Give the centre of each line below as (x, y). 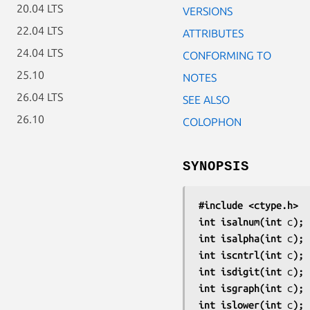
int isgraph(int (243, 288)
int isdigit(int (243, 271)
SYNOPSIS (216, 166)
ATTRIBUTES (213, 33)
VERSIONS (208, 11)
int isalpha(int (243, 238)
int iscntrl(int (243, 255)
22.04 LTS (40, 30)
